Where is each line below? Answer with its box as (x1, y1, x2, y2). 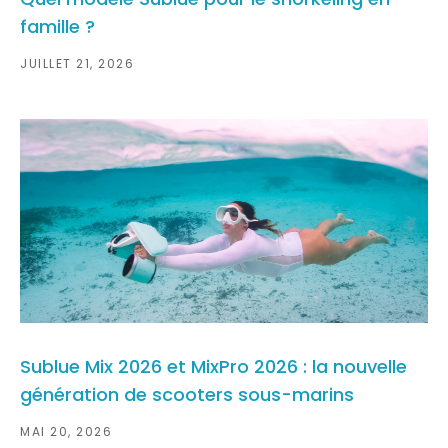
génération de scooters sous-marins (20, 382, 354, 408)
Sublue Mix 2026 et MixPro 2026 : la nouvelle (20, 354, 407, 380)
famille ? (20, 14, 95, 40)
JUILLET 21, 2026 (20, 55, 134, 73)
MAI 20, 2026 (20, 423, 112, 441)
